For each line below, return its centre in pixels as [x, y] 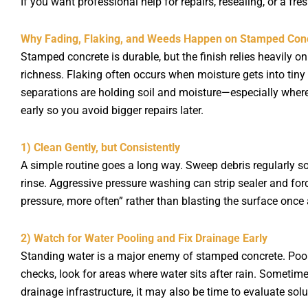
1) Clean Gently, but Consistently [100, 147]
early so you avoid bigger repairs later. [112, 110]
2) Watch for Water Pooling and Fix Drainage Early [144, 238]
